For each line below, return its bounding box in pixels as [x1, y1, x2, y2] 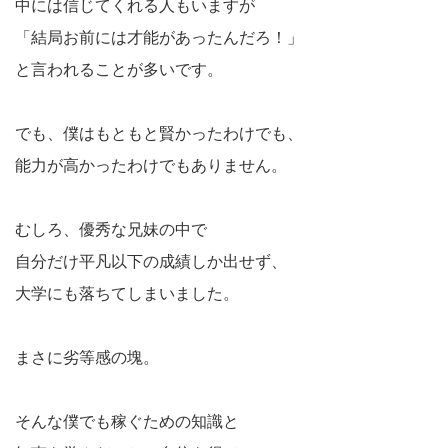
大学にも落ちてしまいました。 [15, 284, 239, 302]
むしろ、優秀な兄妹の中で [15, 220, 207, 238]
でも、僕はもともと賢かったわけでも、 [15, 124, 303, 142]
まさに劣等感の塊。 [15, 348, 159, 366]
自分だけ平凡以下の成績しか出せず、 [15, 252, 287, 270]
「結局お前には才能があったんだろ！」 [15, 28, 303, 46]
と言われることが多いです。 [15, 60, 223, 78]
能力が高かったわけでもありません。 [15, 156, 287, 174]
